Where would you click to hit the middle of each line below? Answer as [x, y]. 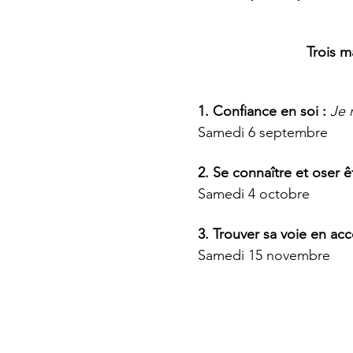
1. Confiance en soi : [264, 111]
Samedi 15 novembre [264, 255]
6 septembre [288, 132]
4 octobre [279, 194]
